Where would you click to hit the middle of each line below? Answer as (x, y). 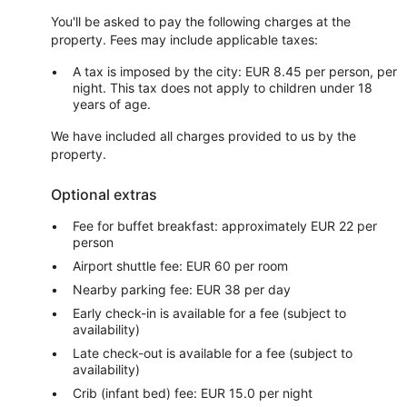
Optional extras (104, 194)
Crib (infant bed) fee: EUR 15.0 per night (193, 393)
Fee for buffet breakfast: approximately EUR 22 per (225, 226)
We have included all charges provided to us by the (203, 136)
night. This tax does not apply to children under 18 (223, 88)
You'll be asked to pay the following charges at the (201, 21)
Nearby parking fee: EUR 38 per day (182, 289)
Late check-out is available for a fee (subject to (213, 353)
